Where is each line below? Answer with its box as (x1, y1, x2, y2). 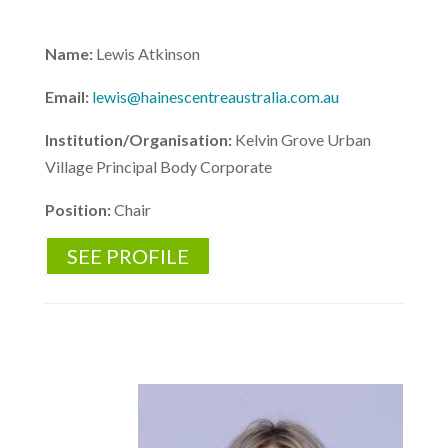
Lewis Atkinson (95, 44, 200, 63)
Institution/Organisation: (44, 130, 235, 149)
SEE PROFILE (66, 244, 189, 268)
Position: (44, 200, 114, 219)
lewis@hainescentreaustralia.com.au (91, 87, 339, 106)
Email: (44, 87, 92, 106)
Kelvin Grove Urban (234, 130, 371, 149)
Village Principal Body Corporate (44, 157, 272, 176)
